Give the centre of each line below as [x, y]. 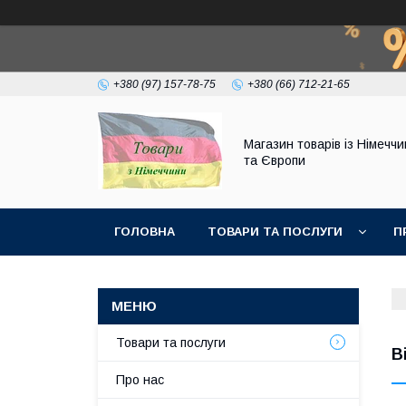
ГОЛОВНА [145, 232]
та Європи [275, 160]
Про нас [140, 380]
